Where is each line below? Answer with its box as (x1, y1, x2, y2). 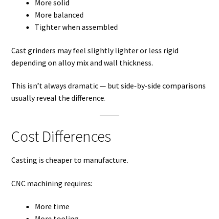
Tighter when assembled (34, 22, 118, 32)
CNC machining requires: (11, 178, 92, 188)
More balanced (34, 10, 84, 20)
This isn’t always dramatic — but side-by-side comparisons (11, 81, 206, 91)
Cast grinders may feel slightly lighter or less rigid (11, 45, 178, 55)
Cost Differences (11, 126, 111, 146)
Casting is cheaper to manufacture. (11, 154, 128, 165)
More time (34, 201, 69, 212)
